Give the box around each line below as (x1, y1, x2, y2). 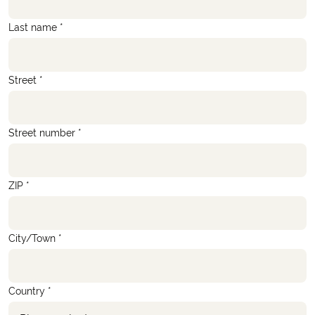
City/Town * (8, 233, 62, 245)
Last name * (8, 22, 63, 34)
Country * (8, 285, 51, 297)
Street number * (8, 127, 82, 139)
